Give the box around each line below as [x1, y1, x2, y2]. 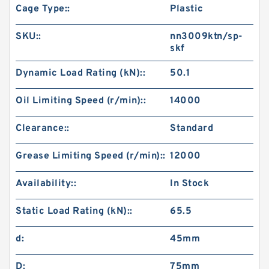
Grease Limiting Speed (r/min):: [16, 150, 166, 162]
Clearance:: [16, 122, 70, 134]
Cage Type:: [16, 3, 70, 15]
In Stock [170, 178, 210, 190]
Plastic [170, 3, 204, 15]
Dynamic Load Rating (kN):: [16, 67, 145, 79]
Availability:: [16, 178, 76, 190]
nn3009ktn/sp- [170, 31, 243, 43]
